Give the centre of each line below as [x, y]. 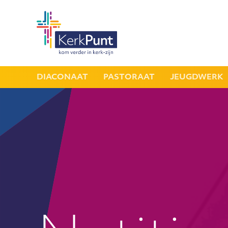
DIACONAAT [62, 78]
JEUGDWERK [197, 78]
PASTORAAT [129, 78]
